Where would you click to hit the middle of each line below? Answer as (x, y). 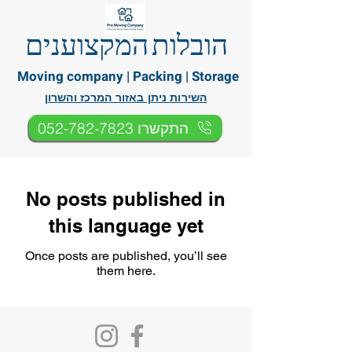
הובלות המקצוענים (126, 44)
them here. (126, 271)
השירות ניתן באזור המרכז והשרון (126, 97)
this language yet (126, 225)
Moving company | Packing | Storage (128, 77)
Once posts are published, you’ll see (126, 256)
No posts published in (126, 199)
